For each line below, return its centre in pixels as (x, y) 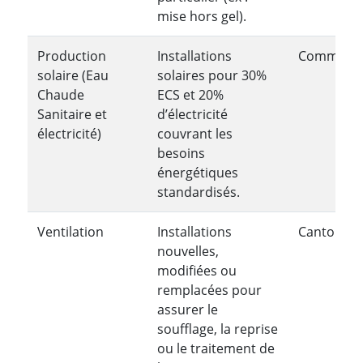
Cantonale (329, 231)
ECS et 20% (190, 94)
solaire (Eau (73, 75)
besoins (181, 153)
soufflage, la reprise (218, 329)
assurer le (188, 309)
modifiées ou (197, 270)
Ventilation (70, 231)
